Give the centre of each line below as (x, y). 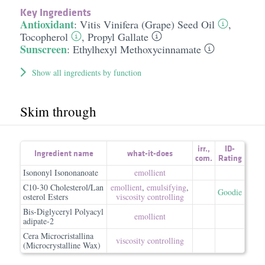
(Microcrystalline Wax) (62, 245)
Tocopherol (44, 37)
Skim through (58, 111)
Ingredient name (64, 153)
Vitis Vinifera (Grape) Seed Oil (147, 24)
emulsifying (167, 187)
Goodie (230, 192)
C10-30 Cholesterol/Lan (63, 187)
